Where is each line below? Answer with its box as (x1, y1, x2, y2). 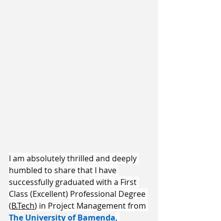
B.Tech (11, 200, 35, 212)
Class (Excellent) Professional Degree (9, 188, 147, 200)
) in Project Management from (35, 200, 148, 212)
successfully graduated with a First (9, 177, 139, 188)
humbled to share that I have (9, 165, 118, 176)
